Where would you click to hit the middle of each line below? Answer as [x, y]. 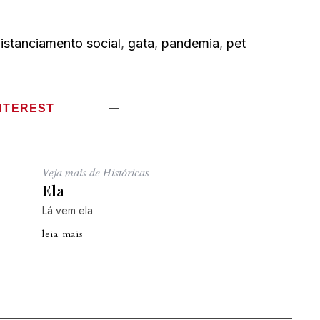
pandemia [190, 43]
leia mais [63, 234]
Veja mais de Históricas [96, 172]
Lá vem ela [67, 211]
